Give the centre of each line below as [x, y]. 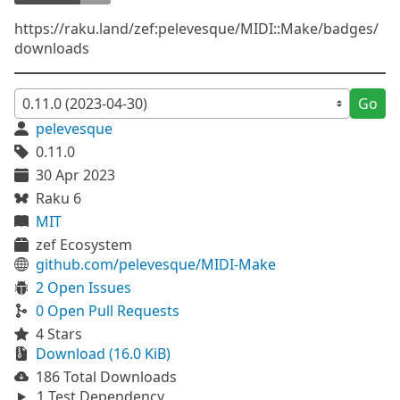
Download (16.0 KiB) [103, 354]
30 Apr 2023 [75, 175]
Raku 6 [58, 198]
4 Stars [59, 334]
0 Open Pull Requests [108, 311]
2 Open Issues [83, 287]
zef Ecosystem [84, 245]
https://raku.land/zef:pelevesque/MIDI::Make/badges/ [196, 29]
